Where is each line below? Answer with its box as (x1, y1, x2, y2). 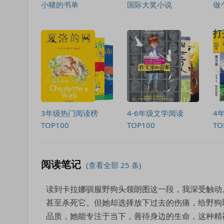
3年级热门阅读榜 (41, 108, 98, 118)
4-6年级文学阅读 (127, 108, 183, 118)
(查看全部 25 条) (86, 160, 141, 170)
